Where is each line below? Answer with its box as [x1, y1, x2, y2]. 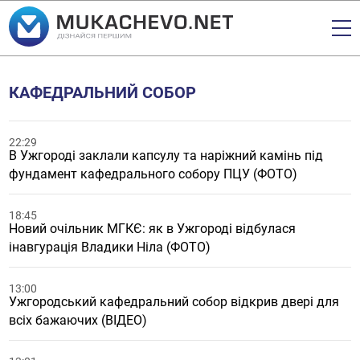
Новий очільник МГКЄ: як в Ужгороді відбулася [9, 221, 297, 236]
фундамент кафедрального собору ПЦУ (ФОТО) [9, 166, 298, 182]
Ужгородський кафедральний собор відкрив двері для [9, 294, 340, 309]
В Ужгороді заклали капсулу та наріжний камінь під [9, 148, 324, 163]
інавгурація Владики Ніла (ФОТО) [9, 239, 211, 255]
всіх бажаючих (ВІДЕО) [9, 313, 148, 328]
